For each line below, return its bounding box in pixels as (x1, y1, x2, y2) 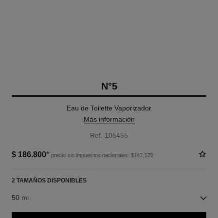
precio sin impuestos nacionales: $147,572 (51, 152, 153, 158)
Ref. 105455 (90, 131, 128, 139)
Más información (83, 115, 135, 123)
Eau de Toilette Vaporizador (67, 104, 151, 112)
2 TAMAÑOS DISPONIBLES (11, 177, 87, 184)
